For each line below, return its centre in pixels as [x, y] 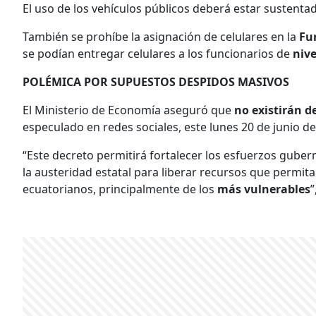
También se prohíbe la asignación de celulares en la [161, 36]
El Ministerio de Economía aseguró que [128, 110]
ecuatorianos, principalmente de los [120, 189]
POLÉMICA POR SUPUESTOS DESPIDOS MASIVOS [156, 81]
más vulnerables [264, 189]
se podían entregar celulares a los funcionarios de [158, 53]
